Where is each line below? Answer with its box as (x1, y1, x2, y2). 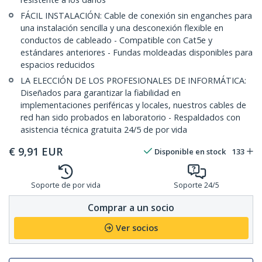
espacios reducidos (20, 59, 95, 71)
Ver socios (115, 222, 158, 234)
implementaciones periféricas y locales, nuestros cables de (20, 99, 246, 111)
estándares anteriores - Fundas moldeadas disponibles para (20, 47, 253, 58)
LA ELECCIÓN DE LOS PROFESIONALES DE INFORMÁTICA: (20, 75, 246, 87)
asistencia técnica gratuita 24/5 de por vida (20, 124, 187, 136)
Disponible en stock (154, 146, 226, 157)
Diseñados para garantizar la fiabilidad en (20, 87, 181, 99)
